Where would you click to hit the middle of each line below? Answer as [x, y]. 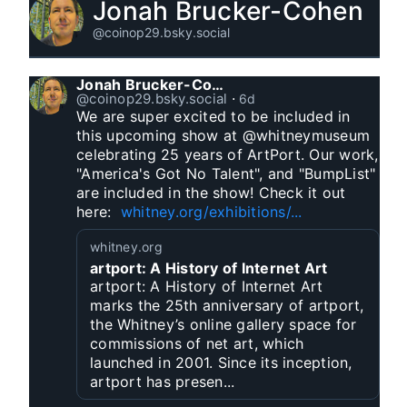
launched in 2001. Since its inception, [221, 362]
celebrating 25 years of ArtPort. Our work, [228, 154]
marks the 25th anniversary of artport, [227, 305]
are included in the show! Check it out [211, 193]
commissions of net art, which [197, 343]
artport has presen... [163, 382]
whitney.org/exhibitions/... [211, 212]
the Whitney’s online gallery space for [223, 324]
